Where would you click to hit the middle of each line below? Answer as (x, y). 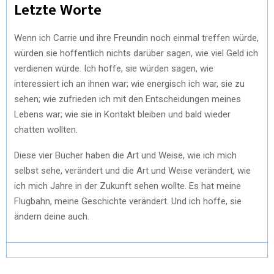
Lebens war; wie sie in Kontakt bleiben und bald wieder (122, 114)
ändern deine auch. (52, 216)
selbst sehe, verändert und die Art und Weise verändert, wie (132, 170)
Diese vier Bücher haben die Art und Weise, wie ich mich (125, 155)
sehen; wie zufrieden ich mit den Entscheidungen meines (128, 99)
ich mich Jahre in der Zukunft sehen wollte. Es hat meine (128, 186)
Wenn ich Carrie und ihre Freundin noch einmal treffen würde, (136, 38)
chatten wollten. (46, 129)
